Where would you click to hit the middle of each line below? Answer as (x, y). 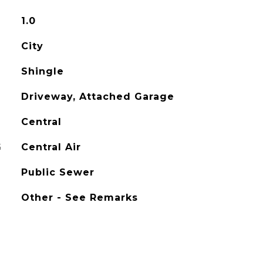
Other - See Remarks (79, 198)
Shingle (42, 71)
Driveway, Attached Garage (97, 97)
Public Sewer (58, 172)
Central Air (51, 147)
